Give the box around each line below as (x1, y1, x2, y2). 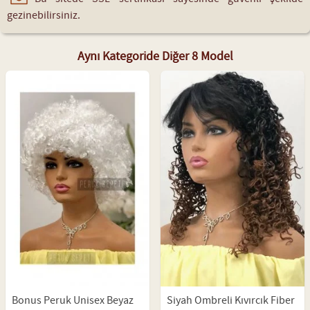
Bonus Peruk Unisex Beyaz (12, 293, 134, 308)
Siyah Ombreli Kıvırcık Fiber (167, 293, 295, 308)
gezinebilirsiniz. (7, 8, 80, 23)
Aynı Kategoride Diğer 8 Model (77, 48, 233, 65)
